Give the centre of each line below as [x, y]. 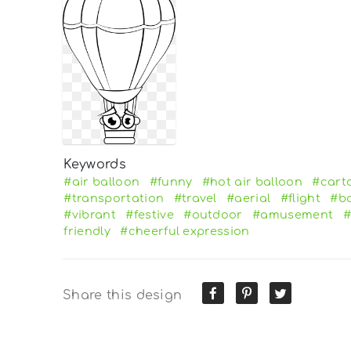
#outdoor [213, 215]
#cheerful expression [185, 232]
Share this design [123, 296]
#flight [300, 199]
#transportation [114, 199]
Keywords [95, 165]
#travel [195, 199]
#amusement [293, 215]
